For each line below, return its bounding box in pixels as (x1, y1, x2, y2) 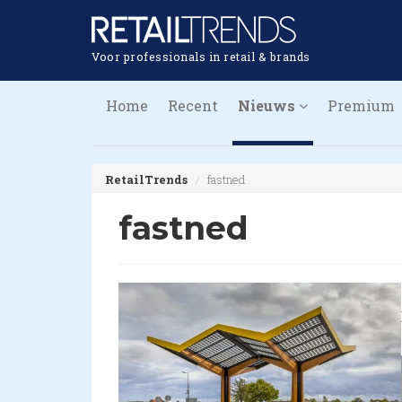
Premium (328, 96, 395, 115)
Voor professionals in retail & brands (92, 48, 310, 64)
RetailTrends (105, 172, 188, 187)
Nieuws (238, 96, 299, 115)
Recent (168, 96, 218, 115)
